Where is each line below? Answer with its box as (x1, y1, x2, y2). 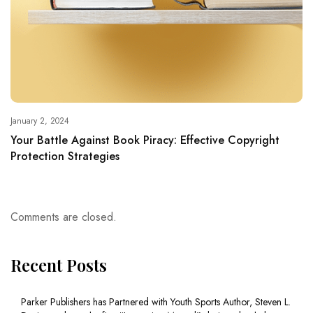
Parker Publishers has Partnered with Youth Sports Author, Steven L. (21, 295, 291, 310)
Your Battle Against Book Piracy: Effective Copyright (10, 132, 279, 149)
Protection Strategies (10, 148, 119, 165)
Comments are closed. (10, 209, 117, 226)
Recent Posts (10, 254, 107, 277)
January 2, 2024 (10, 115, 69, 128)
